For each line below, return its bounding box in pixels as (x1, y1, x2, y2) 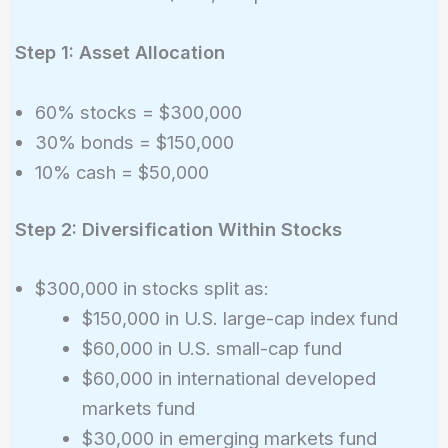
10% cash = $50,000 (34, 160, 209, 183)
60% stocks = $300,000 (34, 100, 242, 123)
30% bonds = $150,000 (34, 130, 234, 153)
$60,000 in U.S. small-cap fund (82, 337, 343, 360)
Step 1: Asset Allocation (14, 41, 225, 64)
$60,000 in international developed (82, 367, 377, 390)
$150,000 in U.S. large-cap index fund (82, 307, 399, 330)
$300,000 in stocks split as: (34, 277, 269, 300)
